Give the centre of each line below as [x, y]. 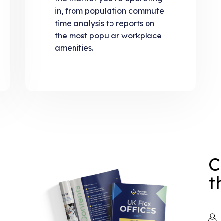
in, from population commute [109, 11]
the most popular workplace [108, 36]
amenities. [74, 48]
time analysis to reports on [104, 23]
